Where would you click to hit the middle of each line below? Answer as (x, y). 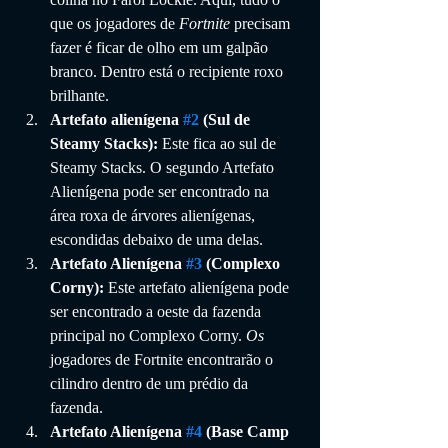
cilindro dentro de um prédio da (151, 383)
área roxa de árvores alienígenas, (154, 215)
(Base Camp (247, 431)
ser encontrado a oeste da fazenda (157, 311)
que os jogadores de (114, 23)
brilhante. (79, 95)
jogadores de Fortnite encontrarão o (163, 359)
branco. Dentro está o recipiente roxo (168, 71)
